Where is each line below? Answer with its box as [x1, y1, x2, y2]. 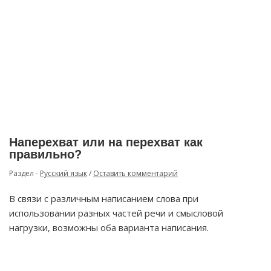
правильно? [9, 148, 82, 161]
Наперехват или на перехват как [9, 135, 203, 149]
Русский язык [40, 168, 87, 178]
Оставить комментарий [93, 168, 178, 178]
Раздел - [9, 168, 40, 178]
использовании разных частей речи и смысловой [9, 207, 223, 219]
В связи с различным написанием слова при [9, 192, 198, 204]
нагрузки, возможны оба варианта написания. [9, 221, 209, 233]
